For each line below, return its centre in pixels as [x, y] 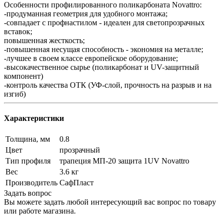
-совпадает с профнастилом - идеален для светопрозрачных [104, 22]
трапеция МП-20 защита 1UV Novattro [124, 161]
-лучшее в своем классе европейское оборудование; [91, 58]
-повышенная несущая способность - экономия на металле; [104, 49]
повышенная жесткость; [44, 40]
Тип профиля [28, 161]
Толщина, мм [28, 139]
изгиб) [15, 94]
